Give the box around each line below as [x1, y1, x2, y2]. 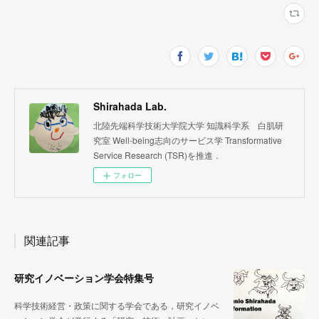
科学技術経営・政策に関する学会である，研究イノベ [14, 298, 219, 311]
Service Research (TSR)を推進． [93, 148, 221, 161]
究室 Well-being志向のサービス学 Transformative [93, 133, 282, 146]
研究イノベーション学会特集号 [14, 270, 154, 285]
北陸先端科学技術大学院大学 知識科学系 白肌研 [93, 118, 283, 131]
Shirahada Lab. [93, 98, 167, 113]
